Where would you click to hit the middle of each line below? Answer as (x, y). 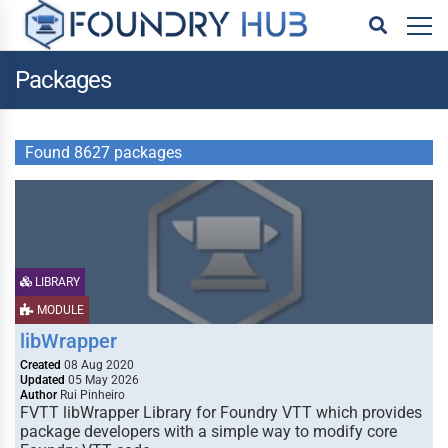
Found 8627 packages (103, 152)
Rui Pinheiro (91, 395)
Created (40, 365)
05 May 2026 (102, 380)
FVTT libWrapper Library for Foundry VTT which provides (221, 412)
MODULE (59, 310)
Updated (42, 380)
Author (38, 395)
